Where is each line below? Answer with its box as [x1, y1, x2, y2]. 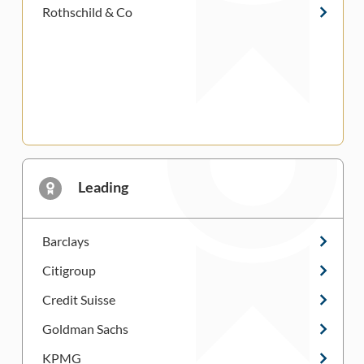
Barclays [42, 233, 89, 249]
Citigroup [42, 262, 96, 279]
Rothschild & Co [42, 4, 132, 20]
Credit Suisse [42, 292, 115, 308]
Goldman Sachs [42, 321, 128, 337]
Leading [78, 178, 128, 197]
